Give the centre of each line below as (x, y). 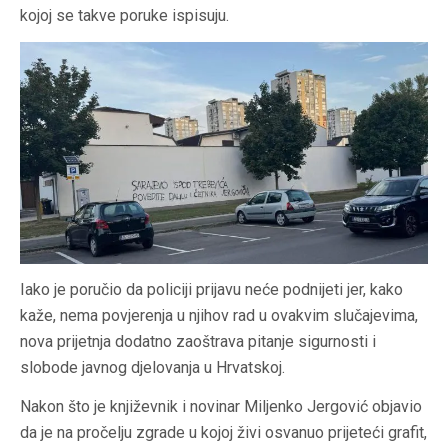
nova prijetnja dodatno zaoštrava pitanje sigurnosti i (198, 342)
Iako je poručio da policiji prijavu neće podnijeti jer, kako (211, 290)
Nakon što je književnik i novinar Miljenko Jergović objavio (221, 407)
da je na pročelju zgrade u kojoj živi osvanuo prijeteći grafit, (223, 433)
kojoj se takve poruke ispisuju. (124, 16)
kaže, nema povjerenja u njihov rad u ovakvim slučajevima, (219, 316)
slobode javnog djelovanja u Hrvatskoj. (152, 368)
